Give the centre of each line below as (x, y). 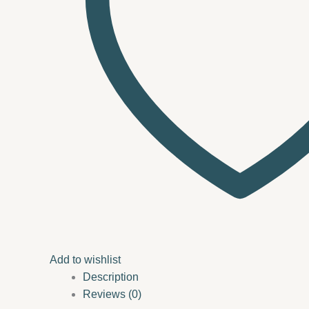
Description (111, 277)
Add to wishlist (85, 260)
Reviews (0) (112, 295)
